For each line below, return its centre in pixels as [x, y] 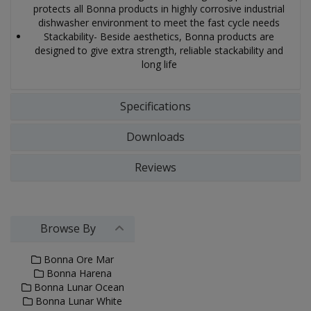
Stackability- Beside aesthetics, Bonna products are [159, 36]
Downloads [155, 137]
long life [159, 64]
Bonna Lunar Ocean [77, 287]
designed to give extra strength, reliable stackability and [159, 50]
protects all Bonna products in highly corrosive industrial [159, 9]
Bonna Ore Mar [77, 259]
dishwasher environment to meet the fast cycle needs [159, 23]
